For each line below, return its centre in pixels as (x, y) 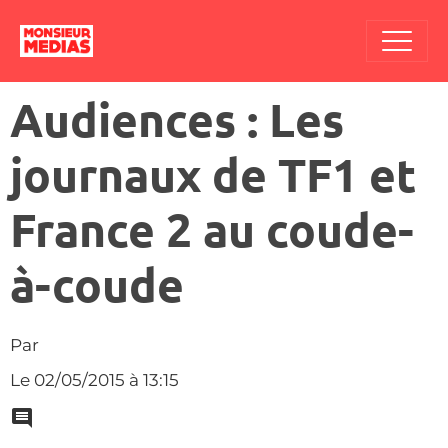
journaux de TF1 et (213, 174)
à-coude (97, 284)
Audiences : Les (177, 119)
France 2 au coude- (212, 229)
